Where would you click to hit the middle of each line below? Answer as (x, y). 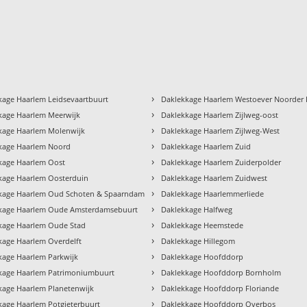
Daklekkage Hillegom (198, 241)
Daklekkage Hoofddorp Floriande (220, 288)
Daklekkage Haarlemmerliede (213, 193)
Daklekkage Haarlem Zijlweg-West (221, 130)
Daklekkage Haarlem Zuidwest (214, 177)
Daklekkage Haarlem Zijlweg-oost (220, 114)
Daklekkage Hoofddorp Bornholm (221, 272)
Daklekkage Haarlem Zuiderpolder (221, 162)
